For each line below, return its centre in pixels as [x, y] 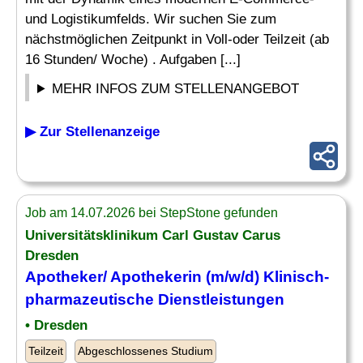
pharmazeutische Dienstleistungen [155, 299]
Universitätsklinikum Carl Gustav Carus [153, 235]
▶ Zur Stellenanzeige [92, 132]
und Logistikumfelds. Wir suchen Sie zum [151, 19]
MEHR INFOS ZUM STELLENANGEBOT [176, 89]
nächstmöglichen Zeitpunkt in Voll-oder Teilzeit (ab [177, 39]
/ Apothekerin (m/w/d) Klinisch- [216, 277]
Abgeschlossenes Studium [145, 351]
